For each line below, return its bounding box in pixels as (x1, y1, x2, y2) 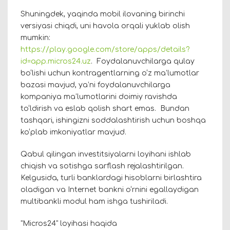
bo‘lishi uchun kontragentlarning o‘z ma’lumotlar (21, 69, 199, 78)
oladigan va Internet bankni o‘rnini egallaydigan (21, 186, 199, 194)
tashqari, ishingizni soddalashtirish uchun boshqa (21, 117, 206, 125)
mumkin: (21, 34, 50, 42)
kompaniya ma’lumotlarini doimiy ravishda (21, 93, 177, 101)
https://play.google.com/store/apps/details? (21, 46, 189, 54)
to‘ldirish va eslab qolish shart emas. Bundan (21, 105, 189, 113)
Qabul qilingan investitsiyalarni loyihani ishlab (21, 150, 191, 159)
